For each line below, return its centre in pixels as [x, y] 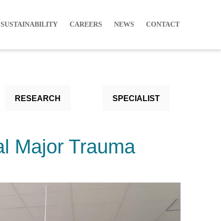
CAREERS [86, 24]
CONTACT [163, 24]
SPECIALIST [136, 98]
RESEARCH [37, 98]
